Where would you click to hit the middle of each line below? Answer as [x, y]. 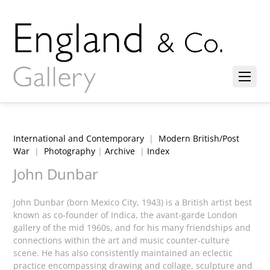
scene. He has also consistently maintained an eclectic [123, 253]
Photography [70, 151]
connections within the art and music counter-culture [122, 240]
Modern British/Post [199, 139]
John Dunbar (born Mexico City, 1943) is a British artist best [133, 202]
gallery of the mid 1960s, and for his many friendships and [132, 228]
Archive [120, 151]
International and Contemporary [79, 139]
